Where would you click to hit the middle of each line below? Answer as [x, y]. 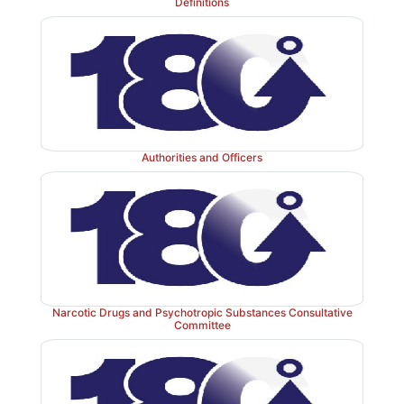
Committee [202, 325]
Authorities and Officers [202, 157]
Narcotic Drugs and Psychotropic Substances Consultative [202, 312]
